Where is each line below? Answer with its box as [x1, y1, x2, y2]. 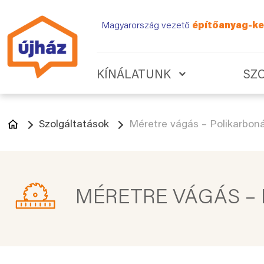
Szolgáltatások [39, 120, 109, 130]
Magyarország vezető [101, 21, 192, 31]
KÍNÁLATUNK [97, 69, 171, 81]
